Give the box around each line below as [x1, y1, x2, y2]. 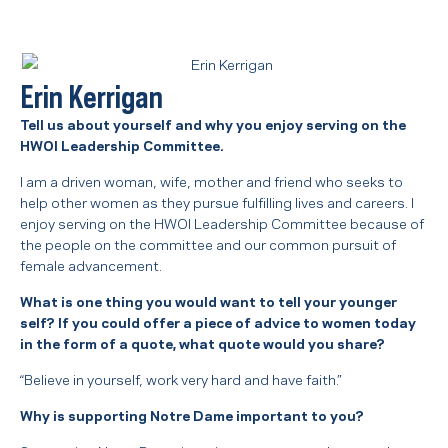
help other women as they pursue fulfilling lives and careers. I [20, 190, 414, 211]
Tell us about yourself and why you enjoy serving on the [20, 112, 406, 133]
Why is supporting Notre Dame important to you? [20, 403, 364, 424]
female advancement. [20, 253, 162, 274]
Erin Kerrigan [20, 71, 163, 115]
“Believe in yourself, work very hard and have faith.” [20, 367, 341, 388]
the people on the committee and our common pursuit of [20, 232, 396, 253]
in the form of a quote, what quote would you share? [20, 331, 385, 352]
